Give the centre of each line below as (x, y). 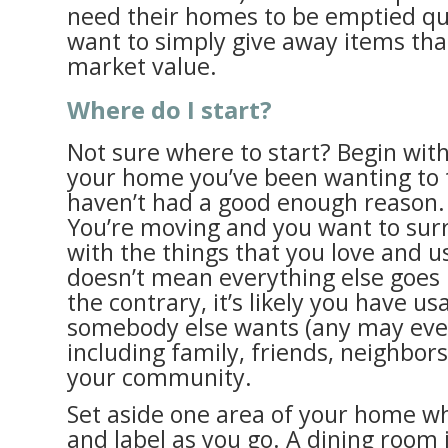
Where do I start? (169, 110)
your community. (159, 376)
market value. (142, 66)
